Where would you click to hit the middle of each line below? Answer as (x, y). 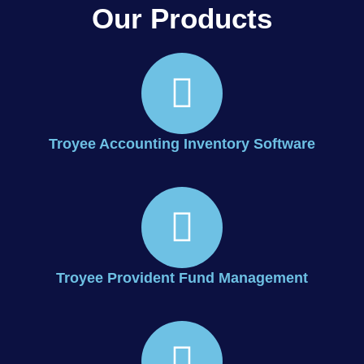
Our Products (182, 18)
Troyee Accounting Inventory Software (182, 144)
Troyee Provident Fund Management (182, 278)
